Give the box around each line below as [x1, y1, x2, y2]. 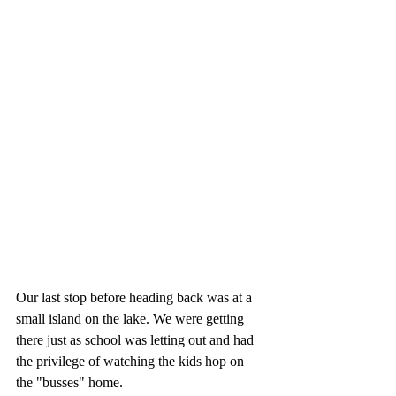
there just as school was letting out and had [16, 332, 257, 348]
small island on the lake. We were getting [16, 311, 247, 327]
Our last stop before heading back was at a [16, 290, 255, 306]
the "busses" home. [16, 375, 126, 391]
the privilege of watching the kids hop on [16, 354, 247, 369]
